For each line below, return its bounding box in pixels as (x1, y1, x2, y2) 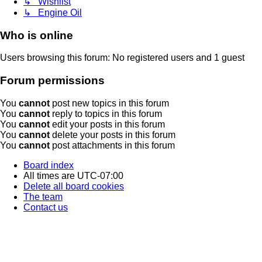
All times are (23, 170, 77, 181)
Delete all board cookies (23, 181, 124, 191)
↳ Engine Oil (23, 8, 82, 18)
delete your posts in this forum (50, 129, 175, 140)
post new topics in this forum (50, 98, 169, 108)
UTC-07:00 (77, 170, 123, 181)
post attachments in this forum (50, 140, 175, 150)
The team (23, 191, 63, 202)
